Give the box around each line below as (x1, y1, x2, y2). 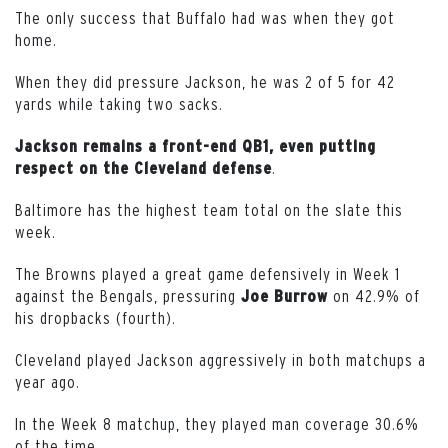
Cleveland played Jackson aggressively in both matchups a (15, 349, 426, 369)
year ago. (15, 371, 80, 391)
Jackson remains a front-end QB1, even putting (15, 136, 376, 155)
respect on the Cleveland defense (15, 158, 272, 177)
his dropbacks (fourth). (15, 307, 176, 327)
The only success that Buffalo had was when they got (15, 7, 395, 27)
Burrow (274, 286, 328, 305)
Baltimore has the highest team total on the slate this (15, 199, 403, 219)
